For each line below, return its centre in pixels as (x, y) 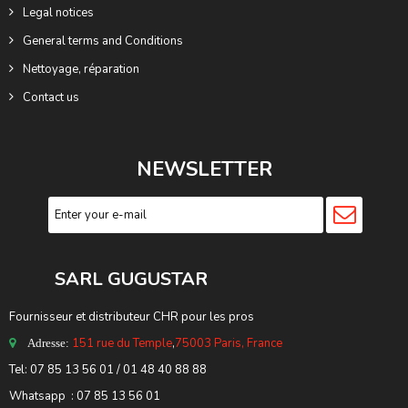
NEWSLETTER (204, 169)
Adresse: (48, 342)
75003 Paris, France (229, 343)
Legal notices (58, 12)
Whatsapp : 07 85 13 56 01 (85, 396)
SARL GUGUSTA (102, 279)
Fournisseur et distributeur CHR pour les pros (132, 316)
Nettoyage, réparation (81, 69)
